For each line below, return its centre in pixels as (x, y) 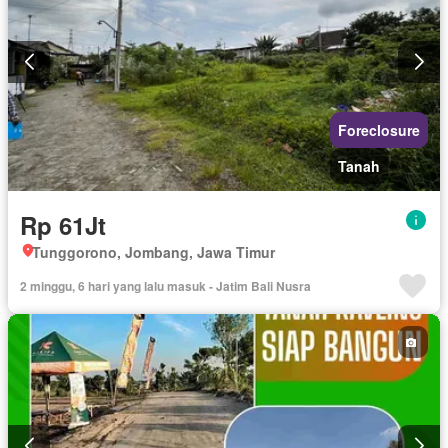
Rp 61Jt (63, 225)
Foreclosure (379, 130)
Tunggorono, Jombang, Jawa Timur (153, 252)
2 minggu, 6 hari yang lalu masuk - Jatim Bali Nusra (165, 286)
